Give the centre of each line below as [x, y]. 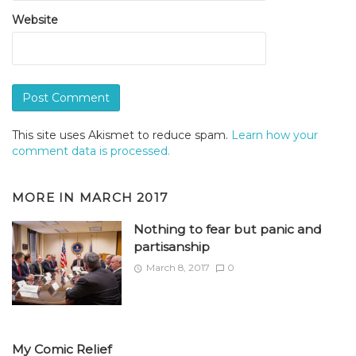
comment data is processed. [91, 151]
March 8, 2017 [178, 267]
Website [35, 19]
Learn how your [275, 135]
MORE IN [46, 197]
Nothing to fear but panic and [227, 229]
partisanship [171, 246]
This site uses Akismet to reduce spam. [122, 135]
